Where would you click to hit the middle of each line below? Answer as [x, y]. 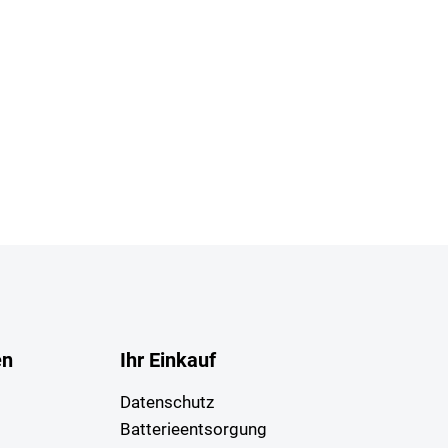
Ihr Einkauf [168, 360]
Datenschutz [167, 402]
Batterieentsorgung [194, 429]
